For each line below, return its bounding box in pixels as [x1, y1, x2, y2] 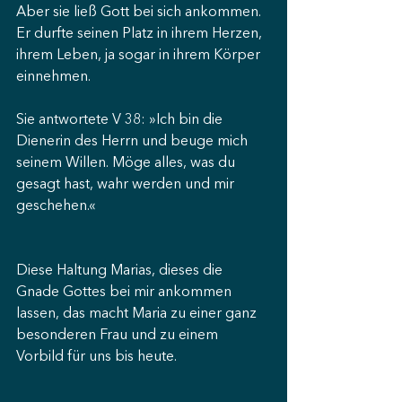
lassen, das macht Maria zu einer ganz [16, 307, 260, 321]
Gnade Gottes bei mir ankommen [16, 285, 235, 300]
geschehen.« [16, 199, 96, 214]
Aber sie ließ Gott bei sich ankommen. [16, 5, 265, 20]
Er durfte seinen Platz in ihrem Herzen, [16, 27, 266, 41]
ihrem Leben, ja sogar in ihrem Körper [16, 48, 264, 63]
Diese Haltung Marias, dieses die [16, 264, 226, 278]
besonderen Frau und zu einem [16, 328, 222, 343]
